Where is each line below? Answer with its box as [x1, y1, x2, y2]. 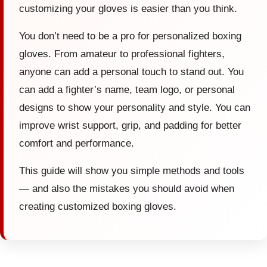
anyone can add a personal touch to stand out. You [19, 66, 244, 77]
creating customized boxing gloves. [19, 200, 176, 212]
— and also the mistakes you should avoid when [19, 182, 234, 194]
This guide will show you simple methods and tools [19, 164, 244, 176]
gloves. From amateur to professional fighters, [19, 48, 225, 59]
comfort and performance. [19, 137, 134, 148]
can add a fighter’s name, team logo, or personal [19, 83, 235, 95]
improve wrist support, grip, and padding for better [19, 119, 241, 131]
